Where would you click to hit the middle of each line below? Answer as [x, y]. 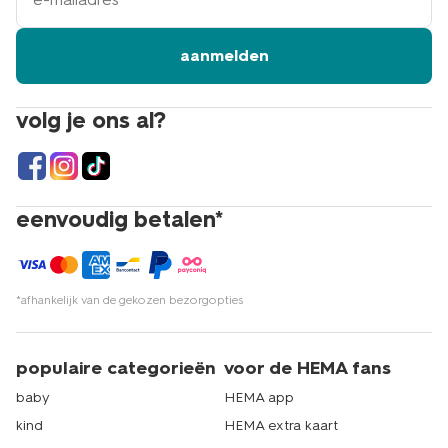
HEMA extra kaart [281, 426]
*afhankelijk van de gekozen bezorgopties [129, 300]
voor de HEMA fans [307, 368]
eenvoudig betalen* [119, 220]
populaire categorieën [116, 368]
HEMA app [259, 398]
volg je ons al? [91, 121]
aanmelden [224, 56]
